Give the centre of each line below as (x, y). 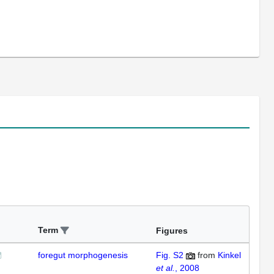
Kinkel (229, 255)
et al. (165, 268)
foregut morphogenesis (83, 255)
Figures (172, 231)
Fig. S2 (170, 255)
